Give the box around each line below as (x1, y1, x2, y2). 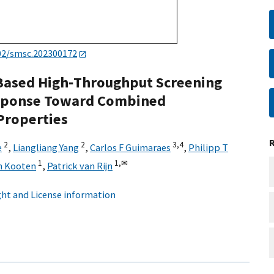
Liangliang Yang (13, 141, 79, 154)
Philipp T (188, 141, 228, 154)
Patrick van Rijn (47, 160, 113, 172)
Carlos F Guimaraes (90, 141, 171, 154)
